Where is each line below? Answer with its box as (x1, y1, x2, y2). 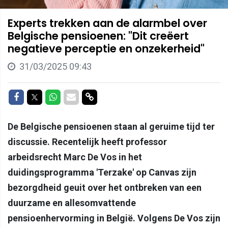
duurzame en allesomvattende (8, 197, 136, 208)
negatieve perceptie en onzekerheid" (8, 41, 205, 56)
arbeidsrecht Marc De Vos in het (8, 151, 142, 162)
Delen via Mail (75, 91, 130, 102)
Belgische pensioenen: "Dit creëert (8, 28, 189, 43)
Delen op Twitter (38, 91, 104, 102)
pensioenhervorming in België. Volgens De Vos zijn (8, 212, 220, 223)
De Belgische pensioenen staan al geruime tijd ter (8, 121, 215, 132)
